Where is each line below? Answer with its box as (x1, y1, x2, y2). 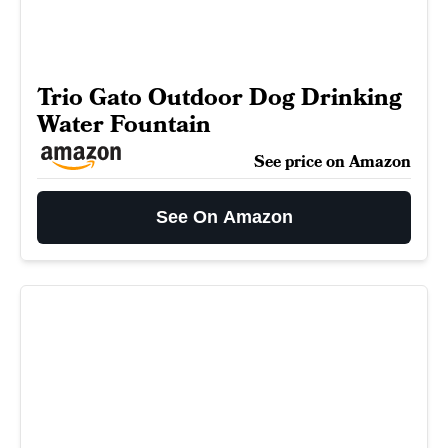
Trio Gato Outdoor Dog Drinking (37, 80, 402, 114)
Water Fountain (37, 107, 211, 141)
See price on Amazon (254, 150, 411, 173)
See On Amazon (155, 206, 293, 227)
